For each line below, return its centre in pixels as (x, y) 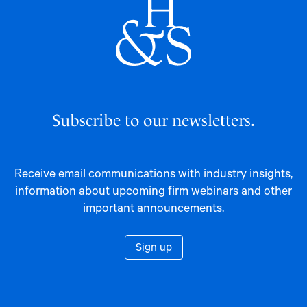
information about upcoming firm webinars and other (153, 189)
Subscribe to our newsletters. (153, 119)
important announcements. (153, 207)
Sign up (153, 246)
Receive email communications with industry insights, (153, 172)
